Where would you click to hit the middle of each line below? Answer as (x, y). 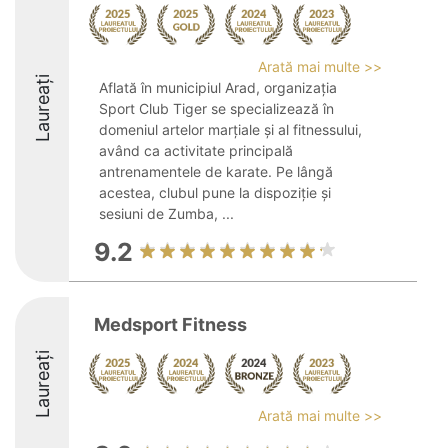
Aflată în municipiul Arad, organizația (218, 87)
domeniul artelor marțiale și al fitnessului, (230, 129)
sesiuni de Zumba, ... (166, 213)
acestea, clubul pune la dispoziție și (215, 192)
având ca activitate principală (196, 150)
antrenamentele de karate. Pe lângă (216, 171)
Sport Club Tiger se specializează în (216, 108)
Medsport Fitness (170, 324)
